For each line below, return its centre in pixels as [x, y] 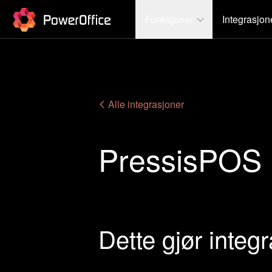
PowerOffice [38, 12]
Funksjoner [169, 19]
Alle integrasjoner [145, 104]
